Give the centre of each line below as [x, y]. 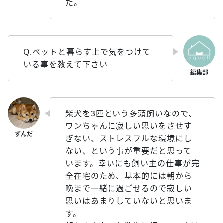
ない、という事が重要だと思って [128, 151]
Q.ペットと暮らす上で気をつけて [87, 52]
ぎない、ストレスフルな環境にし [129, 139]
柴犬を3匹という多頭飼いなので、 [131, 114]
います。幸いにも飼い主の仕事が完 [132, 164]
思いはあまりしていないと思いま [129, 201]
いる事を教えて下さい [65, 64]
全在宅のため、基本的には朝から [129, 176]
